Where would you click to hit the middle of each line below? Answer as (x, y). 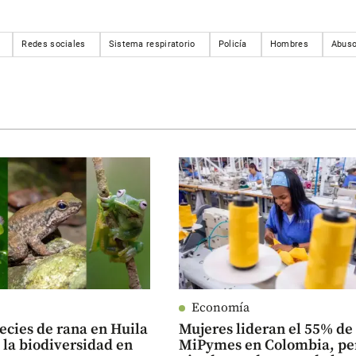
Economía (221, 308)
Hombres (289, 44)
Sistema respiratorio (152, 44)
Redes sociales (54, 44)
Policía (232, 44)
